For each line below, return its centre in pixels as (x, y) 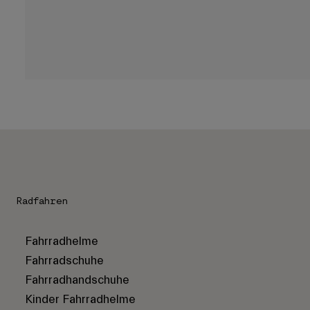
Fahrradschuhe (64, 260)
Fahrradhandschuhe (77, 280)
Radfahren (42, 201)
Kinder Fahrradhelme (80, 299)
